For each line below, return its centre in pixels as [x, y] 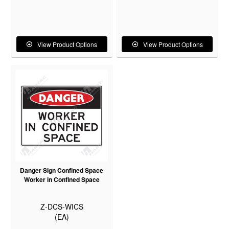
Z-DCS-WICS [62, 207]
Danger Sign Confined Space [62, 170]
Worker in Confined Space [62, 180]
